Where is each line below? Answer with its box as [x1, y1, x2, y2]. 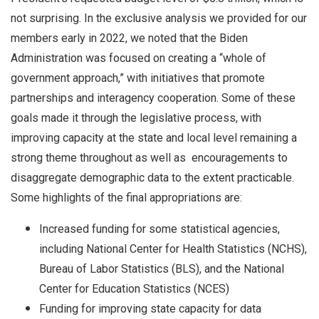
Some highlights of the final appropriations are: [11, 190, 245, 204]
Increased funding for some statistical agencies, [39, 221, 280, 236]
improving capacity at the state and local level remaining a [11, 130, 297, 145]
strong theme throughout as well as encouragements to [11, 150, 288, 164]
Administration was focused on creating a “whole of [11, 51, 266, 65]
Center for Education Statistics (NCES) [39, 281, 229, 296]
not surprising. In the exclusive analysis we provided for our [11, 11, 307, 25]
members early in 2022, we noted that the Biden [11, 31, 248, 45]
